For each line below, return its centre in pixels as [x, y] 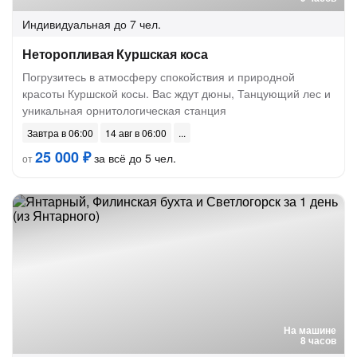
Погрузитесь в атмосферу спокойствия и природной [159, 76]
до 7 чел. [137, 24]
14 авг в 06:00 [136, 133]
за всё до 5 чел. [133, 158]
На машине [310, 330]
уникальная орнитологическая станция [124, 110]
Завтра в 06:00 [60, 133]
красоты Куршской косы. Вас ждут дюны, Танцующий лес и [177, 93]
